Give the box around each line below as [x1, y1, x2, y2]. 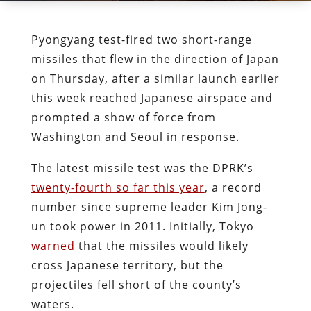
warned [31, 237, 75, 253]
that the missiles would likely [74, 237, 249, 253]
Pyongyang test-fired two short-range [31, 31, 252, 47]
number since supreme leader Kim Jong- [31, 199, 267, 215]
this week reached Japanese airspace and [31, 90, 273, 106]
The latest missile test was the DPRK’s [31, 160, 253, 176]
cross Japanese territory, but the [31, 257, 224, 273]
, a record [204, 179, 262, 195]
